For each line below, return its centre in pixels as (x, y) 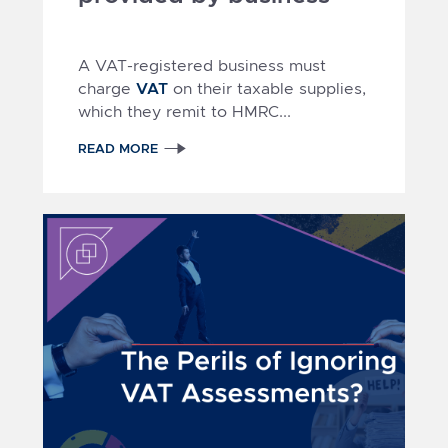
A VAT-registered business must (201, 65)
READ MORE (117, 148)
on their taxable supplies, (266, 88)
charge (106, 88)
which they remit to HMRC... (184, 111)
